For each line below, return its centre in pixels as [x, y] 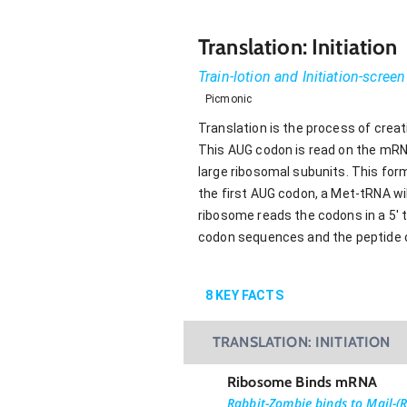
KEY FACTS [248, 295]
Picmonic [229, 99]
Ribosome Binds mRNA [302, 382]
